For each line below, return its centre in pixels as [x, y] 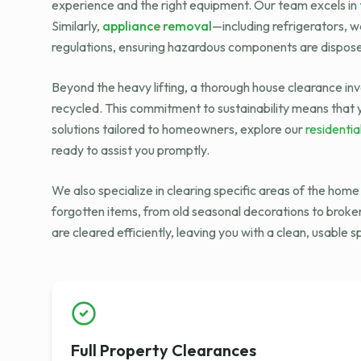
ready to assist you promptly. [131, 150]
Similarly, [77, 26]
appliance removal [157, 26]
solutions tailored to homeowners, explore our [178, 129]
